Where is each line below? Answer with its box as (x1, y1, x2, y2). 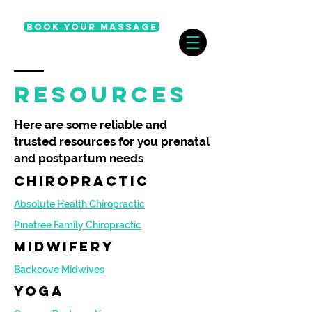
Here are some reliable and (14, 118, 167, 132)
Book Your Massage (26, 22, 157, 32)
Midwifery (14, 238, 115, 255)
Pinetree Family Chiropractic (14, 219, 141, 231)
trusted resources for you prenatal (14, 134, 209, 148)
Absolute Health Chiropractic (14, 198, 145, 210)
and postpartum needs (14, 151, 143, 165)
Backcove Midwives (14, 264, 104, 275)
